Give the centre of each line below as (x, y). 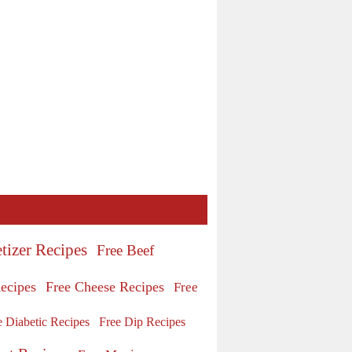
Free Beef (125, 250)
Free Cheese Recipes (105, 286)
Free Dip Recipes (142, 321)
